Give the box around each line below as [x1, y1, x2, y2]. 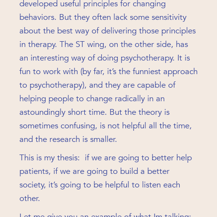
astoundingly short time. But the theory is [19, 107, 170, 118]
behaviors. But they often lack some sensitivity [19, 12, 186, 23]
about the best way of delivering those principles [19, 25, 196, 36]
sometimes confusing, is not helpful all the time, [19, 120, 192, 131]
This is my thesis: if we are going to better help [19, 152, 192, 163]
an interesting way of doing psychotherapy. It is [19, 52, 190, 63]
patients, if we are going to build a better [19, 166, 170, 177]
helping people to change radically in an [19, 93, 165, 104]
